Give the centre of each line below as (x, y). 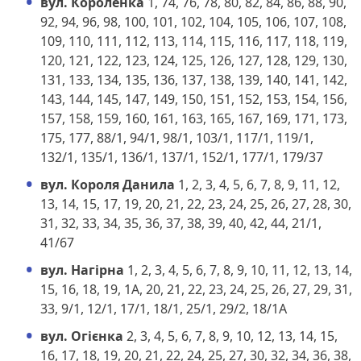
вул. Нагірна (82, 270)
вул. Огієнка (82, 336)
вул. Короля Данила (108, 184)
